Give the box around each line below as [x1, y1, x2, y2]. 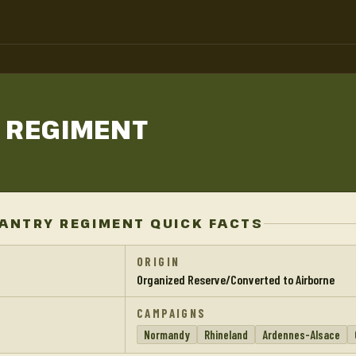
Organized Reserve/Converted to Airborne [137, 272, 335, 287]
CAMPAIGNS [137, 306, 207, 320]
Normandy [144, 327, 190, 342]
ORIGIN [137, 254, 180, 269]
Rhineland [204, 327, 248, 342]
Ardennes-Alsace [262, 327, 340, 342]
